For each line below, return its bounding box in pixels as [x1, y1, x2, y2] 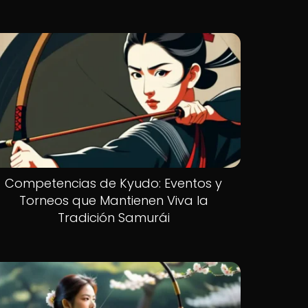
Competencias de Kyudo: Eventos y [5, 174, 223, 192]
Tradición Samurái [57, 208, 170, 226]
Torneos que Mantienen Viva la [19, 191, 208, 209]
